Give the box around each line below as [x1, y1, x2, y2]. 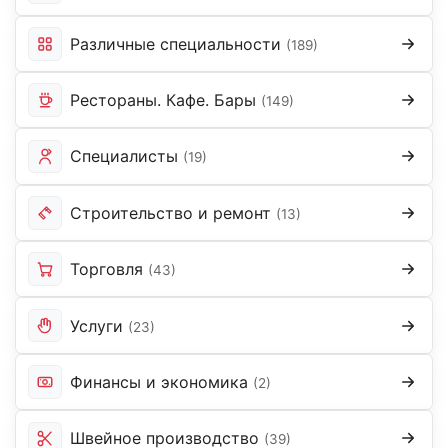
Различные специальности [69, 33, 286, 54]
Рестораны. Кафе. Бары [69, 90, 261, 111]
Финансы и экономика [69, 371, 253, 392]
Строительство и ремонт [69, 202, 276, 223]
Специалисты [69, 146, 183, 167]
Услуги [69, 315, 128, 336]
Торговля [69, 259, 148, 280]
